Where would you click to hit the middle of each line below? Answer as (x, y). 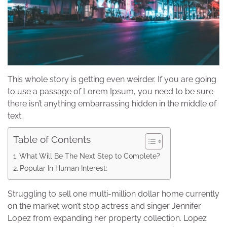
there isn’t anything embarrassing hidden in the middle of (112, 103)
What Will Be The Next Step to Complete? (89, 156)
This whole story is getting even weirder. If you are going (112, 79)
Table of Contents (52, 139)
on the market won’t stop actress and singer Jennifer (104, 206)
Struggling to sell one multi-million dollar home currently (113, 194)
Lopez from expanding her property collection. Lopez (107, 218)
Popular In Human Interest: (63, 168)
